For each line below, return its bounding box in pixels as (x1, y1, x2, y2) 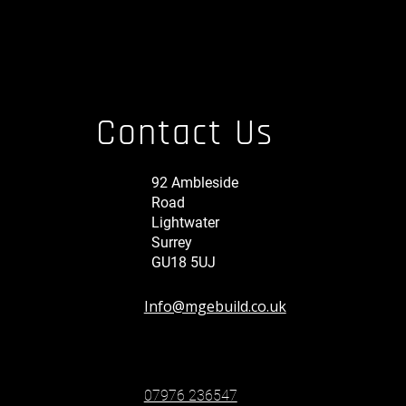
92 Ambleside (150, 174, 238, 192)
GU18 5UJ (150, 254, 216, 272)
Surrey (150, 234, 192, 252)
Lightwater (150, 214, 219, 232)
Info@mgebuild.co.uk (143, 296, 286, 317)
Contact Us (95, 111, 274, 158)
